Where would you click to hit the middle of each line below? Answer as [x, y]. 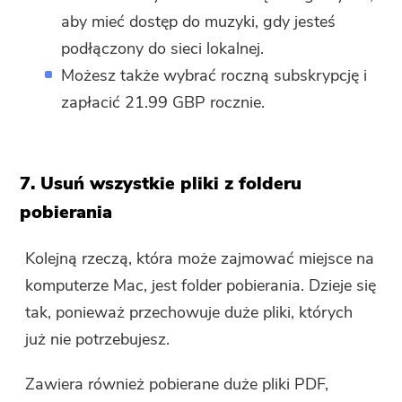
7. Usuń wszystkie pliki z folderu [161, 184]
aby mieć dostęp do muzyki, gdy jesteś [199, 22]
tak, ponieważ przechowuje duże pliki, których [189, 313]
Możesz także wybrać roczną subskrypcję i [214, 76]
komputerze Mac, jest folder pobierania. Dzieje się [201, 286]
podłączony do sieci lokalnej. [163, 49]
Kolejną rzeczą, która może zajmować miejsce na [200, 259]
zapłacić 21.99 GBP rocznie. [163, 103]
